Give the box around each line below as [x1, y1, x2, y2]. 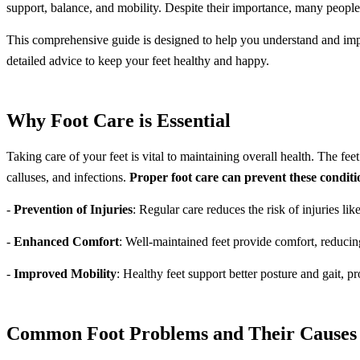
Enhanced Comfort [14, 234, 119, 248]
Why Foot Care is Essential [6, 109, 231, 131]
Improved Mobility [14, 266, 117, 280]
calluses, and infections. [6, 170, 129, 184]
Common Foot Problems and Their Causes [6, 322, 357, 344]
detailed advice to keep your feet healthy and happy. [6, 53, 269, 67]
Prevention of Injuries [14, 202, 133, 216]
